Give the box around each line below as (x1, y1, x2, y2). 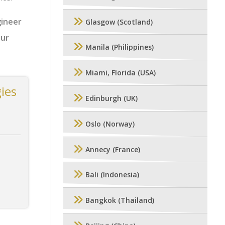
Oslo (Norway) (85, 119, 135, 129)
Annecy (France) (85, 144, 140, 154)
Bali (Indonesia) (85, 170, 139, 180)
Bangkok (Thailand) (85, 195, 154, 205)
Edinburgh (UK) (85, 93, 138, 103)
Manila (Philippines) (85, 42, 154, 52)
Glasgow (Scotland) (85, 17, 153, 27)
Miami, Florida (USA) (85, 68, 156, 78)
